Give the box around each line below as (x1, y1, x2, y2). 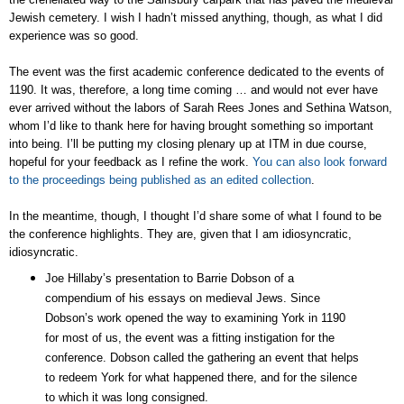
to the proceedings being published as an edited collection (9, 172, 311, 187)
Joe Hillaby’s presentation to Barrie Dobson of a (44, 271, 294, 285)
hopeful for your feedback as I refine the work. (9, 154, 252, 169)
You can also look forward (252, 154, 387, 169)
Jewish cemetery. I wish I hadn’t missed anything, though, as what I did (9, 10, 382, 24)
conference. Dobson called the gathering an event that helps (44, 350, 359, 364)
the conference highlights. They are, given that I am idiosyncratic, (9, 226, 352, 241)
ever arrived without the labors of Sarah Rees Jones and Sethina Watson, (9, 100, 392, 115)
